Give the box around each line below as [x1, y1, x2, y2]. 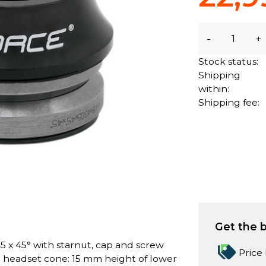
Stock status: [198, 55, 259, 67]
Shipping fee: [198, 96, 260, 108]
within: [198, 83, 230, 94]
